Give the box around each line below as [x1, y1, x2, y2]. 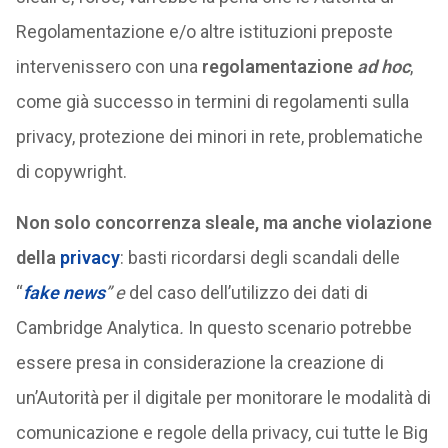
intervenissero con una [15, 56, 202, 77]
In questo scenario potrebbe [183, 317, 412, 338]
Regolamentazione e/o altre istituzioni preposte [15, 21, 393, 42]
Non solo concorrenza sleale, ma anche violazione [15, 212, 432, 233]
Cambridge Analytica [15, 317, 179, 338]
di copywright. [15, 161, 127, 182]
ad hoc [356, 56, 410, 77]
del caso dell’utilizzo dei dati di [128, 282, 368, 303]
